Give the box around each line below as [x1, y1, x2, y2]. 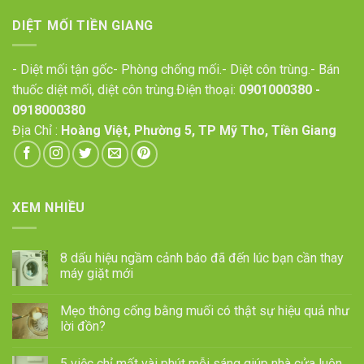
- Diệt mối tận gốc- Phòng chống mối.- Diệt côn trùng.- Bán [12, 62, 340, 78]
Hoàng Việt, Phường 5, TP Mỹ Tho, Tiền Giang [61, 123, 336, 139]
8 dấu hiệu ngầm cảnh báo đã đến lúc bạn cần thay [60, 249, 344, 266]
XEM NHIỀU [12, 200, 86, 216]
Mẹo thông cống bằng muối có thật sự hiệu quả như [60, 302, 349, 318]
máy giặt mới [60, 265, 133, 281]
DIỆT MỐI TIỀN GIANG [12, 17, 154, 33]
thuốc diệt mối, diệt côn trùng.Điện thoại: [12, 82, 239, 98]
